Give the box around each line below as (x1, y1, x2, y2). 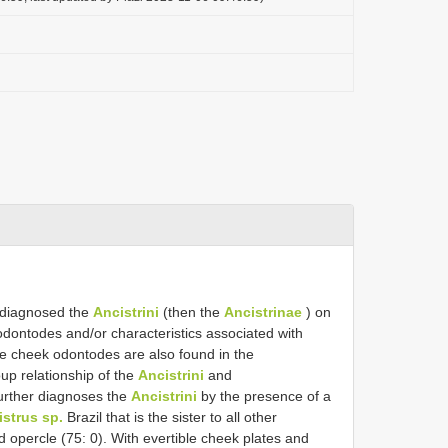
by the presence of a (197, 388, 331, 404)
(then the (159, 304, 224, 320)
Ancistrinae (224, 304, 302, 320)
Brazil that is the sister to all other (63, 409, 277, 425)
